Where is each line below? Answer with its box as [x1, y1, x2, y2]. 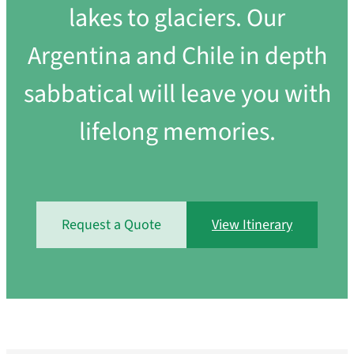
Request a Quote [62, 215, 161, 235]
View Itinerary [212, 215, 292, 235]
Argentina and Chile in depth [27, 38, 327, 75]
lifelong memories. [78, 114, 276, 151]
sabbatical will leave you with [23, 76, 331, 113]
